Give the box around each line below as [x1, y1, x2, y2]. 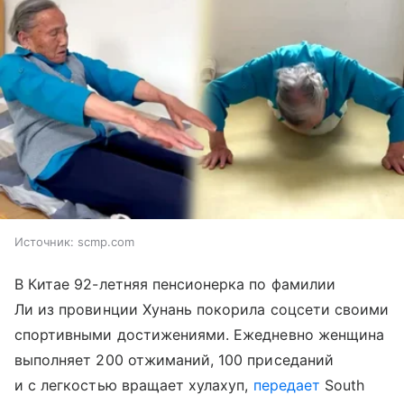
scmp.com [78, 234, 134, 249]
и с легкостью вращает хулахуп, [14, 375, 253, 394]
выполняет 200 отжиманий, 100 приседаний [14, 350, 334, 369]
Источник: [14, 234, 74, 249]
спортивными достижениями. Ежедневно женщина [14, 325, 385, 344]
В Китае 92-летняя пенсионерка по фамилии [14, 274, 335, 293]
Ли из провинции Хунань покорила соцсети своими [14, 299, 390, 318]
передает [252, 375, 320, 394]
